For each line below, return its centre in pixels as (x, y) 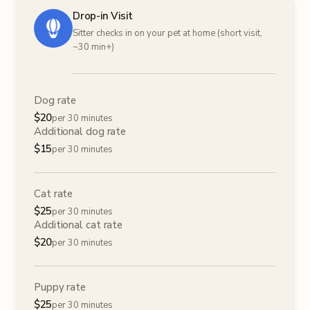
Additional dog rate (80, 131)
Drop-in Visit (103, 16)
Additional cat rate (79, 225)
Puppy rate (60, 287)
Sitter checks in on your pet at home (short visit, (167, 33)
